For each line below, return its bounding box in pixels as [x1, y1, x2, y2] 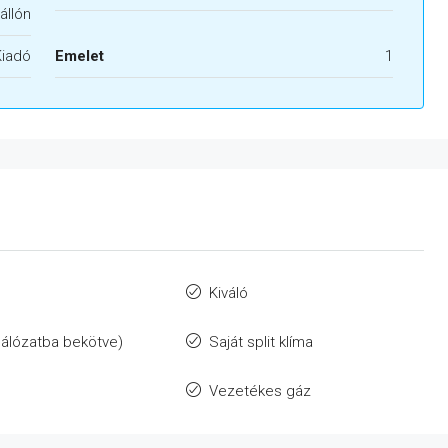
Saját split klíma [208, 333, 313, 352]
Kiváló [208, 284, 248, 303]
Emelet [54, 47, 104, 66]
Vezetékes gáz [208, 382, 311, 401]
